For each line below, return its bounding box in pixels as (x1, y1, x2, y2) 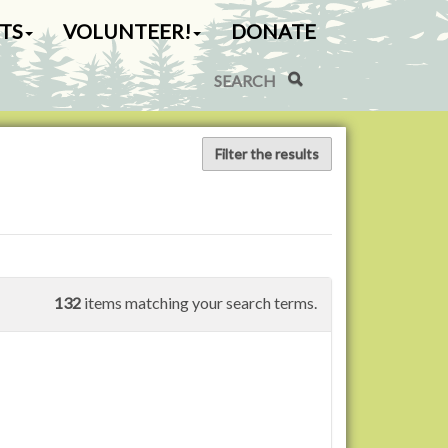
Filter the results (215, 145, 319, 162)
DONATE (231, 19, 316, 43)
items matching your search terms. (81, 293, 317, 312)
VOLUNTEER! (63, 19, 191, 43)
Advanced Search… (115, 95, 245, 114)
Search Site (275, 61, 344, 78)
